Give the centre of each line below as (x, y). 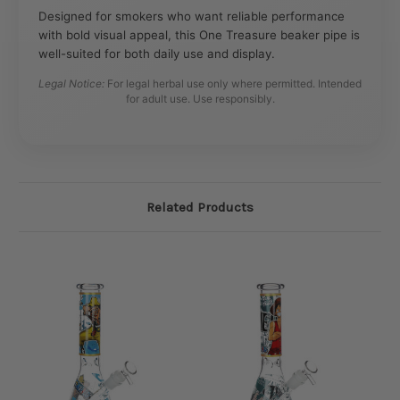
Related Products (200, 207)
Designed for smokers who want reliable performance (192, 16)
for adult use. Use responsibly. (200, 98)
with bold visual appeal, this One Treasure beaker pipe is (199, 34)
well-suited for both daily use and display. (157, 53)
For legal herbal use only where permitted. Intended (233, 83)
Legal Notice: (71, 83)
